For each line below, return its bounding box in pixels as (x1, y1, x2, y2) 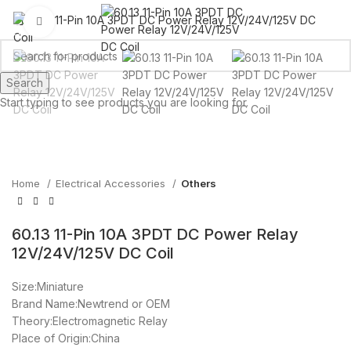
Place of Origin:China (12, 331, 120, 346)
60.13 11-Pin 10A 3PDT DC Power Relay (12, 225, 299, 244)
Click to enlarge (55, 16, 135, 29)
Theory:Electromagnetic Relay (12, 314, 168, 328)
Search (6, 76, 43, 89)
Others (181, 176, 216, 190)
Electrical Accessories (56, 176, 168, 190)
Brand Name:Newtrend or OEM (12, 297, 170, 311)
